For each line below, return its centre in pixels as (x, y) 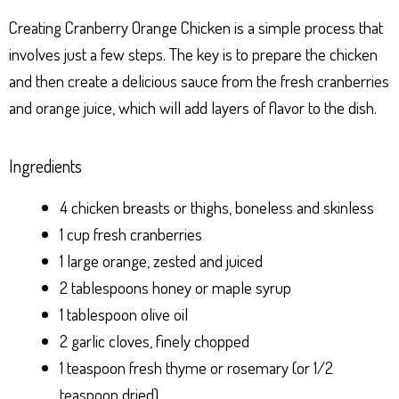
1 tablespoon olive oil (124, 313)
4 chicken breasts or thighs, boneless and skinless (217, 207)
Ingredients (45, 165)
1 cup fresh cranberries (131, 233)
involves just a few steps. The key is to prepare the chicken (193, 53)
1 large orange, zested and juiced (161, 260)
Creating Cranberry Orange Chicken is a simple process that (196, 27)
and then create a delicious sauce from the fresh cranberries (199, 80)
